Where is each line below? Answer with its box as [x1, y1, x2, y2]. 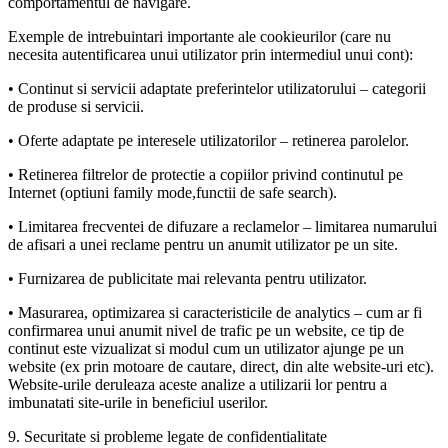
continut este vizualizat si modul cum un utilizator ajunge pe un [8, 339, 404, 357]
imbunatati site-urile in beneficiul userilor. [8, 393, 268, 411]
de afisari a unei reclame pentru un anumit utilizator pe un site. [8, 235, 398, 253]
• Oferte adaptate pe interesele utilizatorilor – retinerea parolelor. [8, 131, 409, 149]
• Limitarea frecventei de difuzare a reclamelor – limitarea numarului [8, 217, 437, 235]
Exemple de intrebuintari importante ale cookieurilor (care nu [8, 27, 391, 45]
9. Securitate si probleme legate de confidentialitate [8, 427, 327, 445]
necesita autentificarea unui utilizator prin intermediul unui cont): [8, 45, 413, 63]
